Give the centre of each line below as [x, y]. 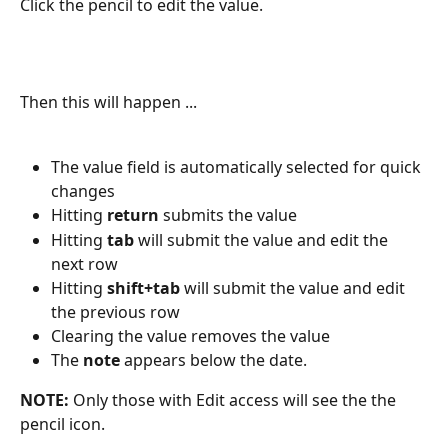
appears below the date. [213, 359]
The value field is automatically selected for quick [238, 167]
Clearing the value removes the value [190, 335]
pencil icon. [62, 424]
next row [84, 263]
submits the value [228, 215]
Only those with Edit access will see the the [236, 400]
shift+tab [143, 287]
